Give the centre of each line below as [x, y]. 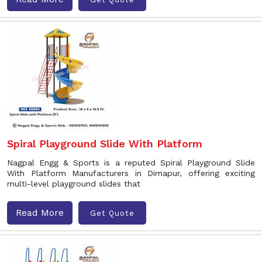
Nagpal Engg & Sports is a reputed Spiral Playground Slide [131, 163]
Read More [40, 213]
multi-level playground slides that [74, 184]
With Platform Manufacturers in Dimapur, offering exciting [131, 173]
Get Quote [112, 213]
